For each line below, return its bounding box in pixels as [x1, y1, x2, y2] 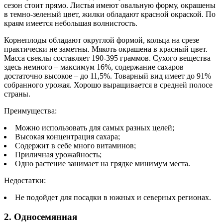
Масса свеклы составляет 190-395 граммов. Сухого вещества [4, 54, 211, 63]
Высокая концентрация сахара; [15, 132, 120, 141]
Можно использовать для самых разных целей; [15, 123, 174, 132]
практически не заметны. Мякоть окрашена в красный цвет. [4, 45, 208, 54]
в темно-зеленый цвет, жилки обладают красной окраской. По [4, 10, 216, 19]
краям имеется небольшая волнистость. [4, 19, 137, 28]
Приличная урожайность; [15, 150, 102, 159]
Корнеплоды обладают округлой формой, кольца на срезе [4, 36, 199, 45]
